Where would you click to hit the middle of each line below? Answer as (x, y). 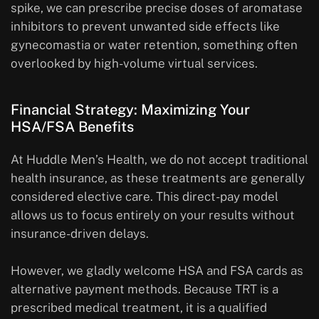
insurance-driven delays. (80, 234)
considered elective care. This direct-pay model (145, 197)
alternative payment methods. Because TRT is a (145, 289)
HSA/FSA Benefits (72, 127)
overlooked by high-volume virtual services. (134, 64)
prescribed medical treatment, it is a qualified (139, 308)
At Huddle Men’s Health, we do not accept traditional (159, 160)
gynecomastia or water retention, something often (154, 45)
